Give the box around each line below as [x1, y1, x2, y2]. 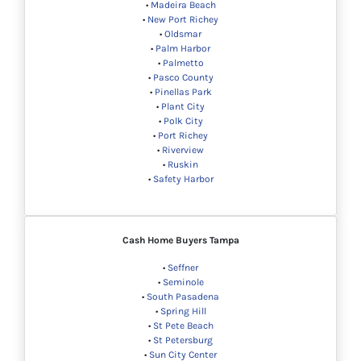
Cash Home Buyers [122, 234, 210, 247]
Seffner [168, 262, 198, 274]
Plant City [161, 101, 205, 113]
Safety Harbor [152, 173, 214, 185]
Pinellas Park [154, 86, 212, 98]
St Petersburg [153, 334, 213, 346]
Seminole [162, 276, 204, 288]
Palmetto [162, 57, 204, 69]
